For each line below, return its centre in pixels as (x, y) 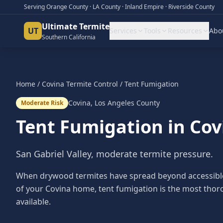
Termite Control (91, 84)
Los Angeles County (127, 103)
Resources (185, 31)
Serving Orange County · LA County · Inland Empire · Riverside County (119, 7)
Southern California (69, 37)
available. (33, 202)
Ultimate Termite (76, 26)
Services (123, 31)
